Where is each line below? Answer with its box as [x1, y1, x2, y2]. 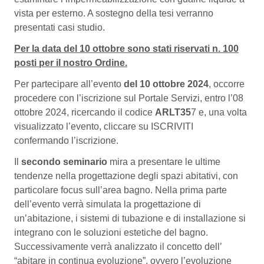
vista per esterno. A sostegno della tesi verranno [14, 8, 213, 19]
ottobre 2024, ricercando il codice [14, 107, 155, 118]
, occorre [209, 79, 245, 90]
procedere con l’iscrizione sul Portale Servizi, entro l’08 [14, 93, 243, 104]
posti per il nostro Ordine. [14, 58, 127, 68]
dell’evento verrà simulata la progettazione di [14, 199, 201, 210]
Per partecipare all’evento [14, 79, 124, 90]
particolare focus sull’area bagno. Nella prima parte [14, 185, 227, 196]
